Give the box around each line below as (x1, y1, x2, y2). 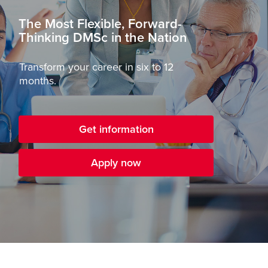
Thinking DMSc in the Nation (19, 30, 187, 45)
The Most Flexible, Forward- (19, 16, 182, 32)
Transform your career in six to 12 (19, 60, 174, 74)
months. (19, 74, 56, 87)
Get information (78, 123, 154, 136)
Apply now (91, 156, 141, 169)
